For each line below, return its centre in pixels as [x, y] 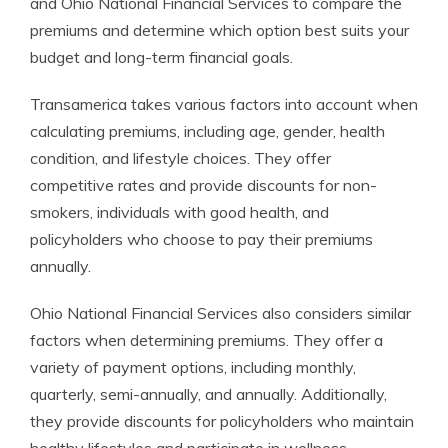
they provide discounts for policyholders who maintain [222, 421]
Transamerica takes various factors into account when [224, 104]
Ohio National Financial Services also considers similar [220, 313]
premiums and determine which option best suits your [219, 30]
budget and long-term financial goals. [161, 57]
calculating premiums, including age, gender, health [207, 131]
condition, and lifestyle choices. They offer [180, 158]
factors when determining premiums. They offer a [206, 340]
